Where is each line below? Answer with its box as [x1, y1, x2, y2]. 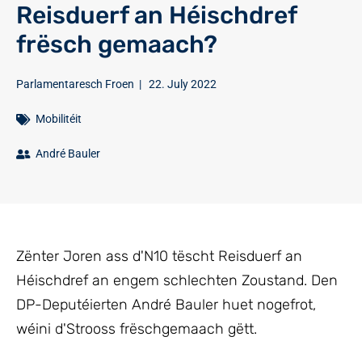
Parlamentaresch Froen [16, 78, 134, 90]
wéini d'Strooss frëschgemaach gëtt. [16, 320, 257, 338]
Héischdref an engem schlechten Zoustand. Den [16, 271, 338, 289]
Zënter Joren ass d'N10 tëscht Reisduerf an [16, 247, 302, 265]
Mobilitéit [36, 112, 82, 125]
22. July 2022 [149, 78, 217, 90]
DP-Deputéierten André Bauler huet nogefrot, [16, 296, 316, 314]
